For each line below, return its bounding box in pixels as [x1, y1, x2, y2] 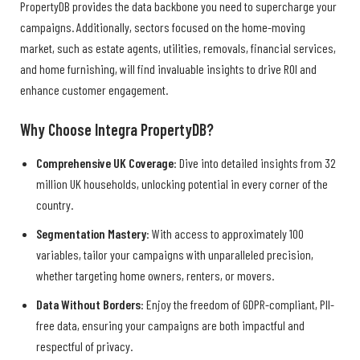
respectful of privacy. [36, 337, 133, 354]
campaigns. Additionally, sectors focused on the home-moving [20, 19, 305, 35]
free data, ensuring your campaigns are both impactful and [36, 317, 305, 333]
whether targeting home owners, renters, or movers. [36, 267, 274, 283]
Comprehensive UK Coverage [36, 154, 174, 170]
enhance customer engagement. [20, 82, 168, 98]
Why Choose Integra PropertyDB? [20, 120, 214, 140]
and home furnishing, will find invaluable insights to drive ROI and [20, 61, 317, 77]
